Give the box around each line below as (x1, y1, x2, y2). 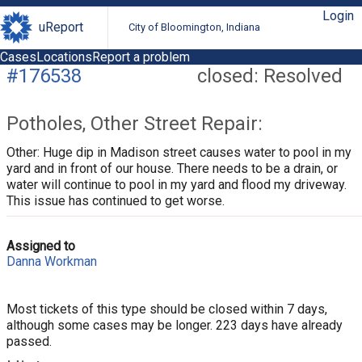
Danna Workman (6, 253, 97, 269)
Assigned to (6, 238, 75, 254)
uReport (39, 19, 83, 36)
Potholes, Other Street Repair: (6, 112, 263, 135)
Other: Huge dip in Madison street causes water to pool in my (6, 144, 351, 160)
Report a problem (92, 48, 190, 65)
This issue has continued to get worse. (6, 192, 225, 208)
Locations (36, 48, 92, 65)
